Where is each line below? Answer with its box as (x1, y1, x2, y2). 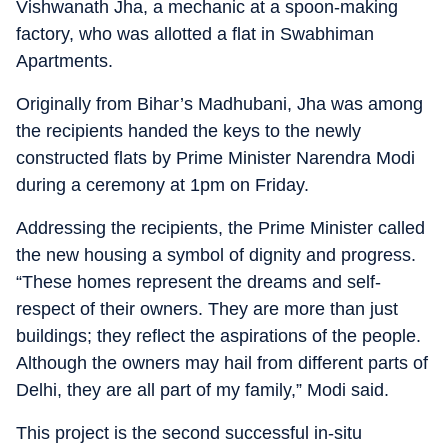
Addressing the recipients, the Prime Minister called (16, 218, 425, 238)
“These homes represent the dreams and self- (16, 272, 381, 292)
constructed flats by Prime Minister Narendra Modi (16, 148, 415, 168)
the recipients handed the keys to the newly (16, 121, 361, 141)
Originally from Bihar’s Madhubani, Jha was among (16, 94, 423, 114)
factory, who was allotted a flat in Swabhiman (16, 24, 374, 44)
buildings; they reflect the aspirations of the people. (16, 326, 421, 346)
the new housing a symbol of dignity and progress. (16, 245, 416, 265)
